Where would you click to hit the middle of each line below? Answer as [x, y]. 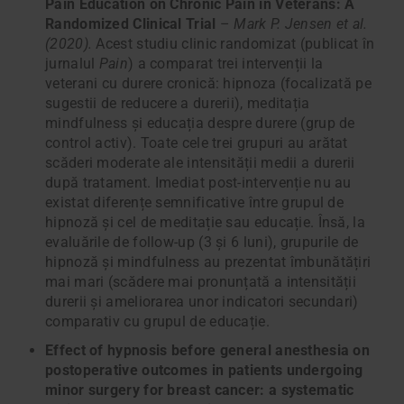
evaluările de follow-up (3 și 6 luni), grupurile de [202, 243]
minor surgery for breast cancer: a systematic [200, 390]
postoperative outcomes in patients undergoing [204, 371]
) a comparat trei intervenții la [225, 64]
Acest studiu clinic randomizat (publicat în [234, 44]
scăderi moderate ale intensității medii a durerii [200, 163]
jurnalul [72, 64]
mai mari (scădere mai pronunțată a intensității [201, 282]
